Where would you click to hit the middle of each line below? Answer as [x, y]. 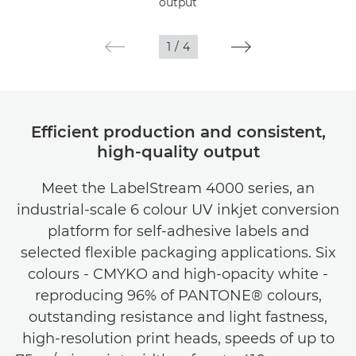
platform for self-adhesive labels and [178, 231]
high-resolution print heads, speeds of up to [178, 338]
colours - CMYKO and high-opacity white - [178, 274]
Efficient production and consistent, [178, 132]
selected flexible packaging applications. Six [178, 252]
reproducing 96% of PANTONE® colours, [178, 295]
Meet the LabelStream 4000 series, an [178, 188]
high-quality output [178, 151]
